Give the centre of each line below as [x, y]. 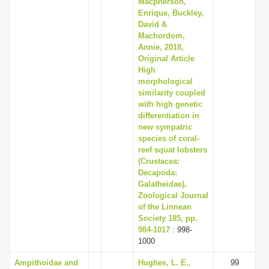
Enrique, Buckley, [171, 13]
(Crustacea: [159, 161]
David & [153, 24]
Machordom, [162, 36]
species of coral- [169, 138]
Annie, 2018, [161, 47]
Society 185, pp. [168, 218]
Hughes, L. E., [165, 263]
